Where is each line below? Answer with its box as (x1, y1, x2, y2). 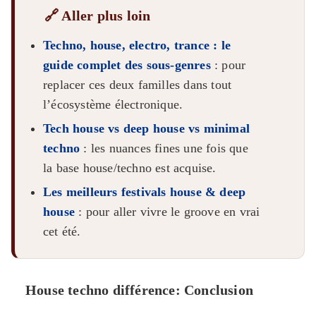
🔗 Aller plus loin (44, 8, 151, 24)
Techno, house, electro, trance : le (43, 38, 231, 53)
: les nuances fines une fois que (80, 141, 248, 156)
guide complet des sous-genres (43, 58, 211, 73)
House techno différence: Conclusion (25, 282, 253, 298)
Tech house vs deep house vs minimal (43, 121, 250, 136)
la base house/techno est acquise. (43, 161, 217, 176)
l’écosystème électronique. (43, 97, 183, 112)
